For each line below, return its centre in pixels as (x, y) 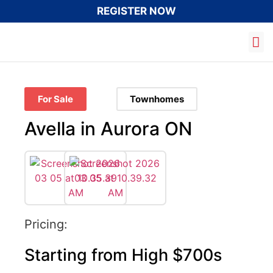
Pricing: (46, 224)
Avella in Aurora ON (108, 129)
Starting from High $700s (123, 255)
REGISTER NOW (136, 11)
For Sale (55, 99)
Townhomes (157, 99)
